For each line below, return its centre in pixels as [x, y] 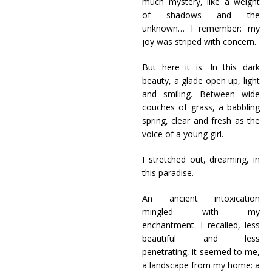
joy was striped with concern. [199, 42]
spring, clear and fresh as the [201, 121]
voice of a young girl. [183, 134]
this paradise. [168, 173]
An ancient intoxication [201, 198]
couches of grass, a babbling [201, 107]
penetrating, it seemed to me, [201, 252]
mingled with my [201, 212]
